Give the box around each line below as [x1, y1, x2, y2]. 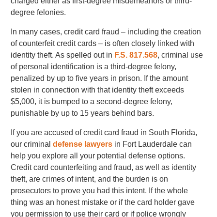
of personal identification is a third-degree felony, [11, 62, 177, 71]
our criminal [11, 140, 53, 148]
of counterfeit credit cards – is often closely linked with [11, 39, 195, 47]
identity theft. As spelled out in [11, 51, 115, 59]
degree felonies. [11, 8, 66, 16]
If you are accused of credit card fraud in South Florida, [11, 128, 198, 137]
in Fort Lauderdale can [112, 140, 192, 148]
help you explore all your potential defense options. [11, 152, 186, 160]
